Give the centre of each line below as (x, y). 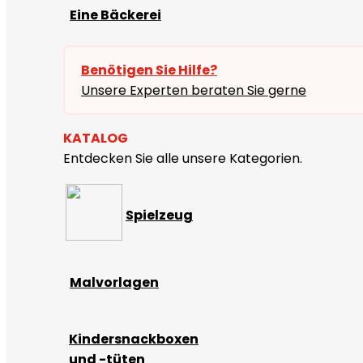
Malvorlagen (114, 282)
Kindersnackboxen (134, 339)
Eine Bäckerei (115, 15)
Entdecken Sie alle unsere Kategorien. (183, 158)
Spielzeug (159, 215)
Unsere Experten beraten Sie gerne (194, 90)
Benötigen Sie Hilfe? (149, 70)
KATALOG (96, 138)
